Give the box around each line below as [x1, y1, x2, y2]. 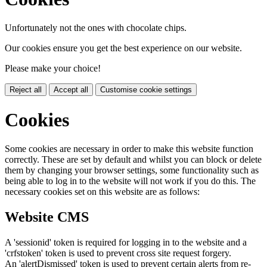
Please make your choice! [5, 63, 101, 74]
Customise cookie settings [100, 85, 192, 95]
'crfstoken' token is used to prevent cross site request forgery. [5, 248, 231, 259]
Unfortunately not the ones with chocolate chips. [5, 23, 187, 33]
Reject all [10, 85, 42, 95]
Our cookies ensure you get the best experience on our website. [5, 43, 242, 54]
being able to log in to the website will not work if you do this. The [5, 176, 256, 187]
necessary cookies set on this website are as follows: [5, 187, 200, 197]
